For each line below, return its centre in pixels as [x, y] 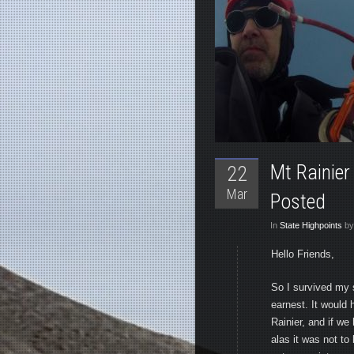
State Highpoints [311, 225]
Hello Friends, [303, 254]
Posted [298, 201]
